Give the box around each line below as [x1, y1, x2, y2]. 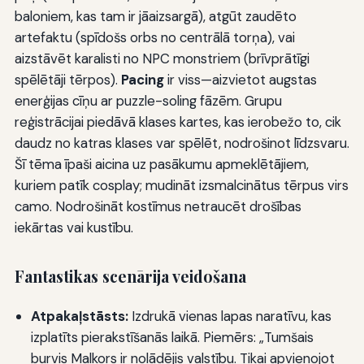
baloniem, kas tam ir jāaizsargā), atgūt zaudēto [14, 7, 297, 26]
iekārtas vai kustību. [14, 219, 133, 237]
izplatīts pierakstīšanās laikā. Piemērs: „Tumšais [30, 327, 314, 346]
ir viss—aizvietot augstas [163, 71, 317, 89]
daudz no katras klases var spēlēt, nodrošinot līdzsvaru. [14, 134, 349, 153]
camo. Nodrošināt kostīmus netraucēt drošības [14, 197, 301, 216]
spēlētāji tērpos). [14, 71, 121, 89]
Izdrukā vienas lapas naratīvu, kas [128, 306, 331, 325]
